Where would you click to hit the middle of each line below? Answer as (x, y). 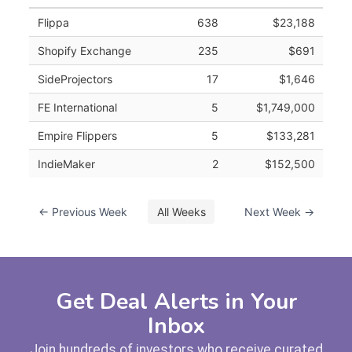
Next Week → (279, 211)
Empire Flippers (77, 135)
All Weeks (181, 211)
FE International (77, 107)
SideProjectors (75, 79)
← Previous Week (82, 211)
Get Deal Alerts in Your (176, 302)
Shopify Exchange (84, 50)
